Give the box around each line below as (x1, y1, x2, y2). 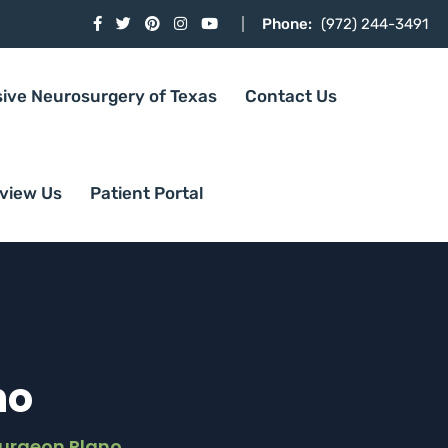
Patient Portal (90, 183, 204, 203)
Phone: (262, 15, 312, 33)
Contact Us (244, 86, 337, 106)
